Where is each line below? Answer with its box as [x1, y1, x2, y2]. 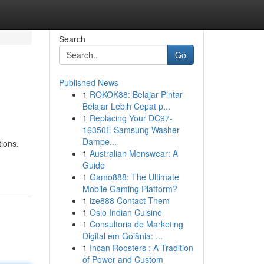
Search [58, 33, 85, 45]
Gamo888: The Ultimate [89, 171, 179, 183]
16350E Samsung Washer [82, 124, 180, 136]
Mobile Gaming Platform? [82, 183, 177, 194]
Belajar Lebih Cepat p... [82, 100, 170, 112]
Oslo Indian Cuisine [89, 206, 162, 218]
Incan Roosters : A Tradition [89, 242, 193, 253]
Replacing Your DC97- [89, 112, 173, 124]
